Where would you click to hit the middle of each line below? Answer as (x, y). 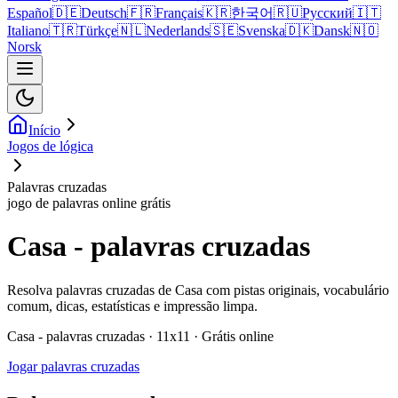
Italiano (28, 31)
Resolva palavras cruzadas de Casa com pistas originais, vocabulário (198, 290)
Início (44, 130)
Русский (327, 13)
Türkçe (97, 31)
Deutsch (104, 13)
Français (179, 13)
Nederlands (178, 31)
